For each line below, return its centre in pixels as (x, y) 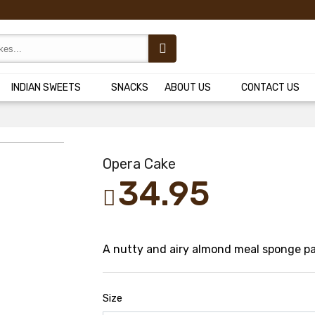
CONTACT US (270, 88)
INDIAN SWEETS (46, 88)
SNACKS (129, 88)
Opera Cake (139, 164)
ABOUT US (187, 88)
